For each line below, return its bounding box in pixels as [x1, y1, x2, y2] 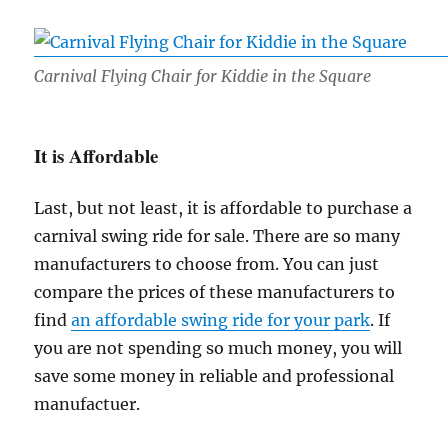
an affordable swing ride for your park [71, 310, 371, 331]
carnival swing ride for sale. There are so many [34, 226, 401, 247]
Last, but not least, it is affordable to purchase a [34, 198, 413, 219]
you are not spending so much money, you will [34, 338, 403, 359]
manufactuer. [34, 394, 141, 415]
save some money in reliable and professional [34, 366, 395, 387]
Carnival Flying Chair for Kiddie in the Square [34, 66, 372, 87]
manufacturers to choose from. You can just [34, 254, 380, 275]
